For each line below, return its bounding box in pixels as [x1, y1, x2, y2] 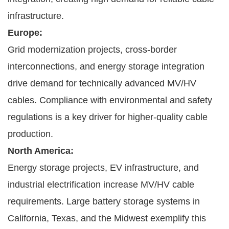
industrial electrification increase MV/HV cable [8, 179, 194, 190]
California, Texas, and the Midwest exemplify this [8, 213, 206, 223]
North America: [8, 145, 74, 156]
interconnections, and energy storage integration [8, 61, 204, 72]
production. [8, 128, 53, 139]
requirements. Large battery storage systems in [8, 196, 200, 207]
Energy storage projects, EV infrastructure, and [8, 162, 199, 173]
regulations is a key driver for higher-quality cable [8, 111, 208, 122]
